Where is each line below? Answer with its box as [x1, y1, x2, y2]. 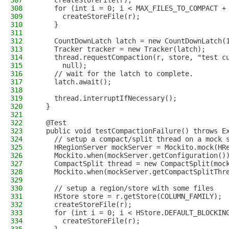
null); [38, 61, 87, 70]
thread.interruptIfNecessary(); [38, 94, 177, 102]
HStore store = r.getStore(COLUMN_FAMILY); [38, 192, 222, 200]
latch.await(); [38, 78, 111, 86]
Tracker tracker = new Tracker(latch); [38, 45, 205, 53]
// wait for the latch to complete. [38, 70, 193, 78]
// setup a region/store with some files [38, 184, 214, 192]
